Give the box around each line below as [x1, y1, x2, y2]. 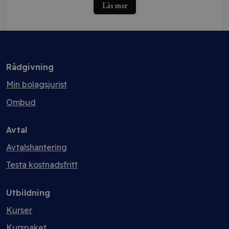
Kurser [6, 205, 32, 215]
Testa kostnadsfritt [6, 159, 78, 170]
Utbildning [6, 188, 50, 198]
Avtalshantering [6, 142, 67, 152]
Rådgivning [6, 62, 54, 72]
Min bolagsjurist [6, 79, 67, 89]
